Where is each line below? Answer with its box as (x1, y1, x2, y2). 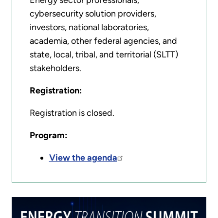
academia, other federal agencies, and (29, 36, 177, 47)
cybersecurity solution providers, (29, 8, 156, 19)
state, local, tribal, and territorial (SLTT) (29, 49, 178, 60)
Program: (29, 130, 67, 141)
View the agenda (49, 152, 117, 163)
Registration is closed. (29, 108, 114, 119)
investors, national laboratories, (29, 22, 149, 33)
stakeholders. (29, 63, 81, 74)
